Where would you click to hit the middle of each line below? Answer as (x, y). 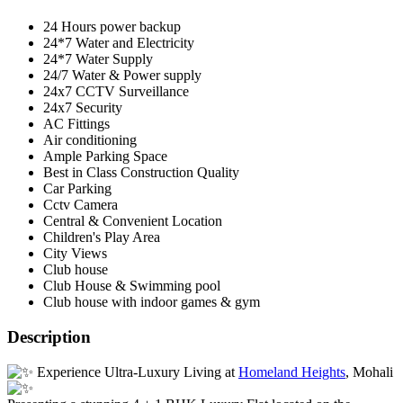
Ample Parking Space (105, 157)
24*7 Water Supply (98, 59)
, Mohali (369, 372)
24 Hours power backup (112, 27)
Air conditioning (90, 140)
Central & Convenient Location (133, 221)
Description (49, 337)
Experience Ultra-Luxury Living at (136, 372)
